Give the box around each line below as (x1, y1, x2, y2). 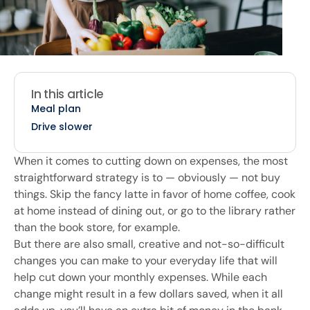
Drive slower (31, 120, 93, 134)
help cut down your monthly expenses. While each (14, 269, 267, 284)
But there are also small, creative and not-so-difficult (14, 236, 284, 251)
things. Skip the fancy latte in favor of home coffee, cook (14, 186, 295, 201)
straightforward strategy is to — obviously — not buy (14, 170, 280, 185)
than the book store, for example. (14, 219, 180, 235)
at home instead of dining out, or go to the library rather (14, 203, 295, 218)
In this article (31, 85, 104, 102)
